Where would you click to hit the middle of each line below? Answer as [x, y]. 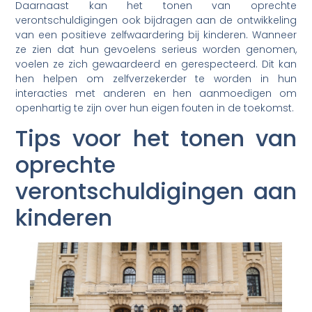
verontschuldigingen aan [156, 192]
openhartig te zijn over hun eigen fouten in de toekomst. [155, 108]
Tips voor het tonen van [156, 139]
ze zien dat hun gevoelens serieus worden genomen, [156, 49]
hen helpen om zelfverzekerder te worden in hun [156, 78]
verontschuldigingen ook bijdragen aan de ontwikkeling [156, 20]
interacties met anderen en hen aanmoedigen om [156, 93]
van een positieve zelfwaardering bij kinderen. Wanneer [156, 34]
